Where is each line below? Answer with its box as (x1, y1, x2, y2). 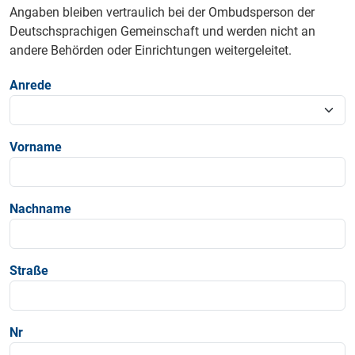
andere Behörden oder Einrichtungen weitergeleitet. (10, 43, 292, 59)
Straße (10, 263, 48, 279)
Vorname (10, 139, 62, 155)
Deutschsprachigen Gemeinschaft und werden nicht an (10, 24, 315, 40)
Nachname (10, 201, 71, 217)
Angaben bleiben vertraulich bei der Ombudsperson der (10, 5, 315, 21)
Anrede (10, 78, 52, 94)
